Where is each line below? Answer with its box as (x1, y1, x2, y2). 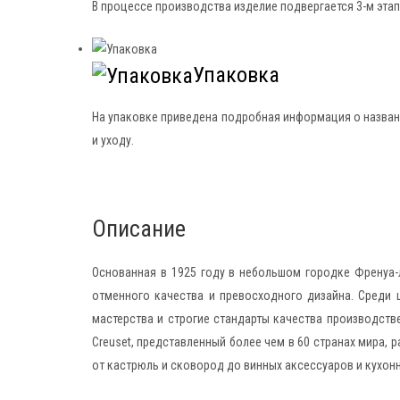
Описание (92, 215, 186, 243)
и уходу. (92, 133, 134, 148)
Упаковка (193, 62, 279, 88)
